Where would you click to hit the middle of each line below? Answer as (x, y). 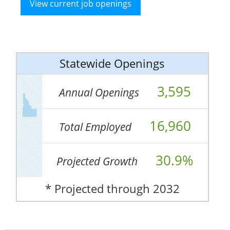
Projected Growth (99, 161)
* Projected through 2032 (112, 189)
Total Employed (96, 127)
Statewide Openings (112, 64)
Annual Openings (100, 93)
